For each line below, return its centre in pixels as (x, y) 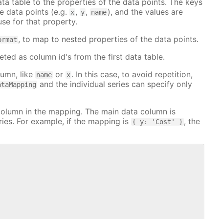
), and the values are (145, 11)
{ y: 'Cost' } (158, 121)
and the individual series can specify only (115, 84)
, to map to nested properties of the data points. (109, 39)
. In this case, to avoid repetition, (132, 74)
